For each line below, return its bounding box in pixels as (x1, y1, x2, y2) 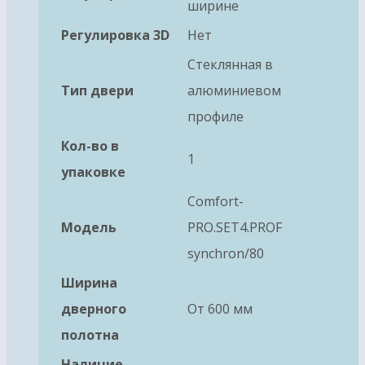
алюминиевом (187, 81, 281, 100)
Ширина (61, 274, 117, 292)
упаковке (61, 163, 125, 182)
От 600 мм (187, 300, 253, 319)
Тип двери (61, 81, 134, 100)
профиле (187, 108, 244, 126)
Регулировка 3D (61, 26, 169, 45)
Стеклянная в (187, 55, 273, 74)
